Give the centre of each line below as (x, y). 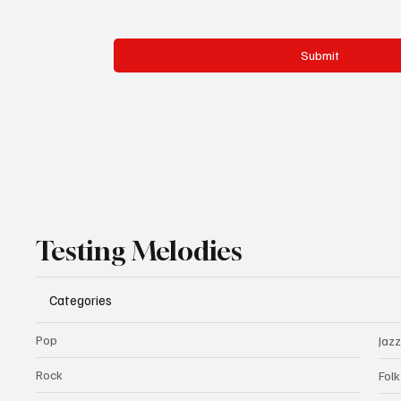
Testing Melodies (140, 251)
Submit (320, 55)
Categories (81, 299)
